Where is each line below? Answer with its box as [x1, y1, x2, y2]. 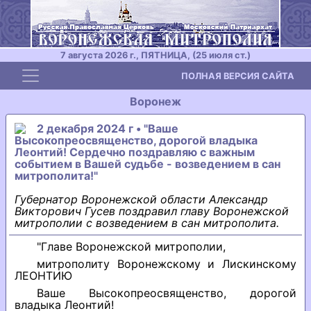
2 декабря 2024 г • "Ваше [37, 121, 178, 135]
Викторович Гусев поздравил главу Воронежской [15, 204, 289, 218]
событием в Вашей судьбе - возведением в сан [15, 157, 280, 171]
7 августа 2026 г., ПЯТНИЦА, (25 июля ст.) [60, 50, 251, 60]
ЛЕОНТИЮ [15, 269, 72, 283]
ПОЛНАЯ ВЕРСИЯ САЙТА [181, 70, 294, 81]
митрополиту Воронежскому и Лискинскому [37, 257, 296, 271]
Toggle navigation [20, 64, 137, 81]
